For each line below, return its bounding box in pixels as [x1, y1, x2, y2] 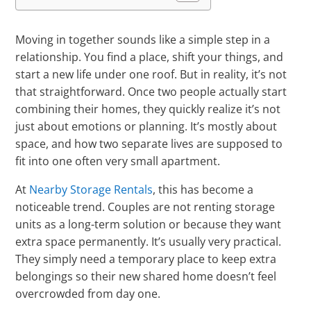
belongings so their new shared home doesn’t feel [15, 269, 277, 285]
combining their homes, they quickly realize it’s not [15, 101, 281, 117]
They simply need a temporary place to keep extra [15, 251, 277, 267]
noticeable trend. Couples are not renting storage [15, 199, 276, 215]
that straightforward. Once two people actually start [15, 84, 287, 100]
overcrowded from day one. [15, 286, 161, 302]
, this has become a [153, 182, 254, 198]
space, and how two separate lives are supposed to [15, 136, 283, 152]
